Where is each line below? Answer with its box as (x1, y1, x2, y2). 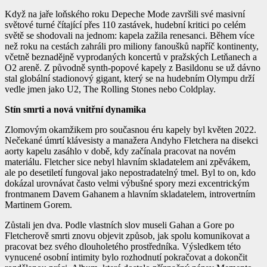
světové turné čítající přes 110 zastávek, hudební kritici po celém (5, 20, 246, 30)
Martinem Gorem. (5, 200, 72, 210)
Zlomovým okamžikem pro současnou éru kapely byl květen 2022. (5, 125, 256, 135)
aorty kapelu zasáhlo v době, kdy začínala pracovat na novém (5, 146, 235, 157)
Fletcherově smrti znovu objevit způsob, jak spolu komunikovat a (5, 231, 250, 241)
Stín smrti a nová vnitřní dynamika (5, 104, 146, 115)
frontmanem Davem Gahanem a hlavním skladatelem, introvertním (5, 189, 255, 200)
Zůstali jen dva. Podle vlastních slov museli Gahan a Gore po (5, 220, 234, 231)
